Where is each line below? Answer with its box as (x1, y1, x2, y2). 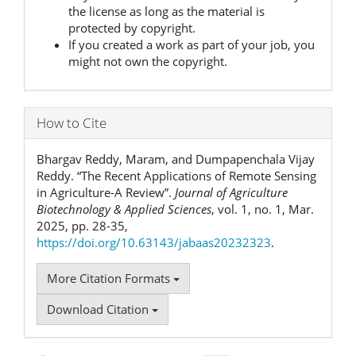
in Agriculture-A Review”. (37, 184, 175, 201)
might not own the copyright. (68, 52, 227, 69)
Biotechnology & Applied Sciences (37, 201, 211, 218)
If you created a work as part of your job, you (68, 36, 315, 52)
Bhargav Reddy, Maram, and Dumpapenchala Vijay (37, 151, 315, 168)
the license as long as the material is (68, 2, 265, 19)
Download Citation (47, 301, 152, 318)
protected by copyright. (68, 19, 195, 36)
